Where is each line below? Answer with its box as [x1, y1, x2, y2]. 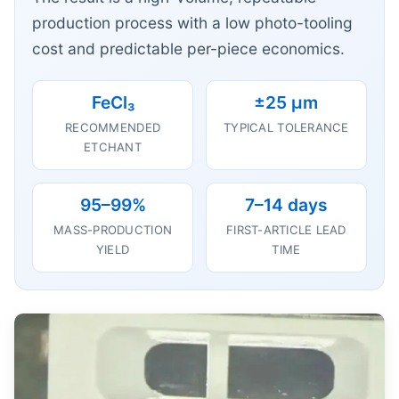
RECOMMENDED [65, 119, 161, 134]
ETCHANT [84, 139, 142, 154]
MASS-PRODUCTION [53, 222, 173, 237]
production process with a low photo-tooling [32, 13, 354, 33]
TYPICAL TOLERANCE [224, 119, 349, 134]
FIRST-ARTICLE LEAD [226, 222, 346, 237]
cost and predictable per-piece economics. [32, 39, 346, 59]
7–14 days [244, 193, 328, 216]
